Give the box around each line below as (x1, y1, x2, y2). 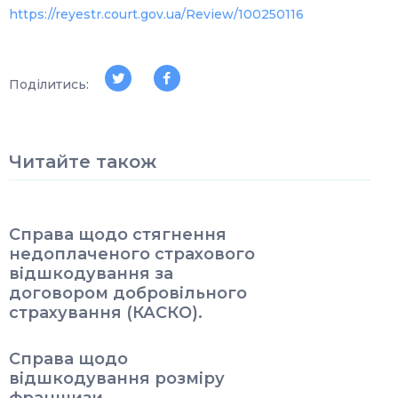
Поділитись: (9, 76, 89, 92)
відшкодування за (9, 264, 173, 283)
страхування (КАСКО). (9, 303, 203, 322)
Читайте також (9, 151, 156, 172)
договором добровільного (9, 283, 247, 303)
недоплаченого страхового (9, 244, 255, 264)
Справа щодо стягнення (9, 225, 227, 244)
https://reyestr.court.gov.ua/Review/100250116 (9, 6, 304, 22)
